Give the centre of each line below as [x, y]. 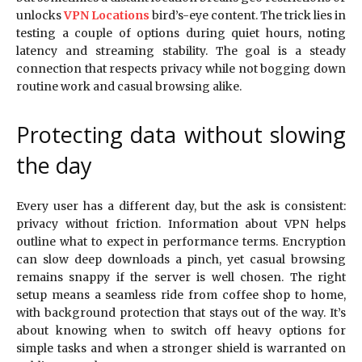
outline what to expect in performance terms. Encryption [181, 242]
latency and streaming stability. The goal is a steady [181, 51]
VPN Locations [107, 16]
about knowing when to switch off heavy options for [181, 331]
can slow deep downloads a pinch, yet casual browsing [181, 260]
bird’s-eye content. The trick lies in [248, 16]
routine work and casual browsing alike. [129, 87]
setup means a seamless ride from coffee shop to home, [181, 295]
